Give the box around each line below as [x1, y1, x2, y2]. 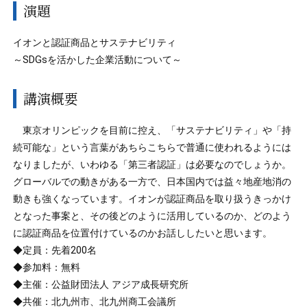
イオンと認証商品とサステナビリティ [13, 37, 177, 49]
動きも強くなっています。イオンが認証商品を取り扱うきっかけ [13, 193, 292, 205]
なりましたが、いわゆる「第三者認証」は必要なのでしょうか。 [13, 159, 292, 171]
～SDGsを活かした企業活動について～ [13, 54, 182, 66]
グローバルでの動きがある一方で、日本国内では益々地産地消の [13, 176, 292, 188]
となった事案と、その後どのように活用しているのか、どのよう [13, 210, 292, 222]
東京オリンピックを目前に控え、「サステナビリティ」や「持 [13, 125, 292, 136]
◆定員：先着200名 [13, 245, 97, 256]
